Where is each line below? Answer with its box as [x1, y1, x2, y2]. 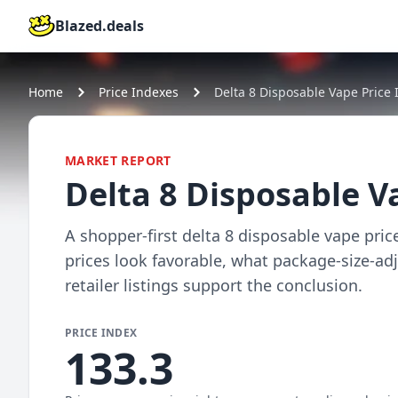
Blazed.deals [55, 16, 144, 36]
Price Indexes [99, 84, 179, 100]
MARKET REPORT [65, 152, 171, 169]
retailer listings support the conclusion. [65, 275, 362, 296]
